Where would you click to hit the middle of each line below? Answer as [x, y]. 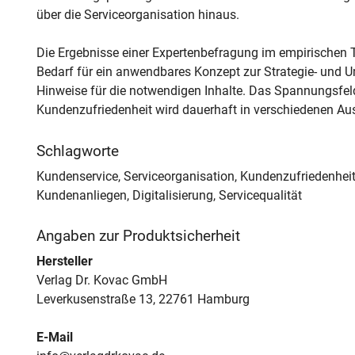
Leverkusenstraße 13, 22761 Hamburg [143, 300]
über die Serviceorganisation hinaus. [137, 15]
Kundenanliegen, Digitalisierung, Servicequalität [169, 195]
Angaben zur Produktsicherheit [138, 236]
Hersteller [64, 261]
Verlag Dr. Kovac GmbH [101, 281]
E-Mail [54, 338]
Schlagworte [77, 151]
